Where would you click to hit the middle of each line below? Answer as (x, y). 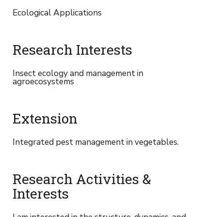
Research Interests (72, 49)
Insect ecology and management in (78, 73)
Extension (45, 118)
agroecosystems (43, 81)
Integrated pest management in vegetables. (95, 142)
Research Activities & (82, 178)
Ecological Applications (57, 12)
